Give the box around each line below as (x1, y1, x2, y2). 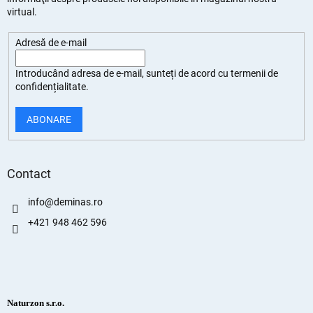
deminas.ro (54, 196, 103, 208)
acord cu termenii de (190, 68, 278, 80)
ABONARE (26, 114, 71, 126)
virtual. (7, 6, 37, 18)
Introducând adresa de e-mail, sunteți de (15, 68, 191, 80)
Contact (7, 166, 51, 181)
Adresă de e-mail (15, 37, 87, 49)
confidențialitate (15, 81, 86, 93)
